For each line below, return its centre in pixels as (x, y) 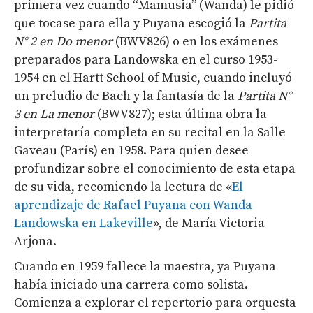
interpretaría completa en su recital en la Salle (150, 132)
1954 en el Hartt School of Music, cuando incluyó (153, 78)
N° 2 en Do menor (65, 41)
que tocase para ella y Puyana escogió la (131, 23)
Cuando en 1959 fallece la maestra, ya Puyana (145, 266)
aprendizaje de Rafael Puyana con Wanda (133, 205)
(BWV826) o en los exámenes (197, 41)
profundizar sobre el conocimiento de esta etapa (155, 168)
